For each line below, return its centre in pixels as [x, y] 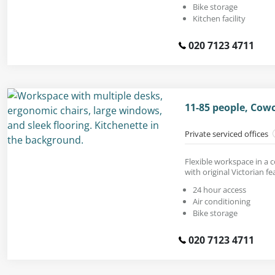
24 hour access [219, 189]
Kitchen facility [219, 18]
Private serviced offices [227, 134]
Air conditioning [222, 201]
